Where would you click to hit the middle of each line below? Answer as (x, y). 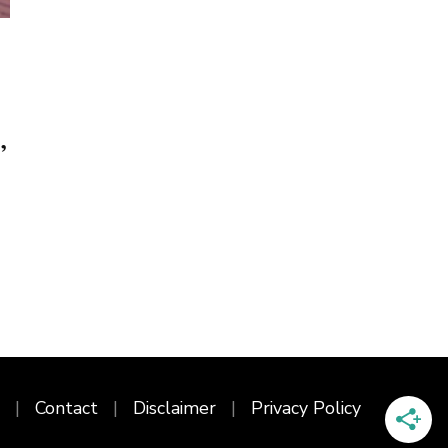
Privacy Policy (306, 408)
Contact (66, 408)
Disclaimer (174, 408)
